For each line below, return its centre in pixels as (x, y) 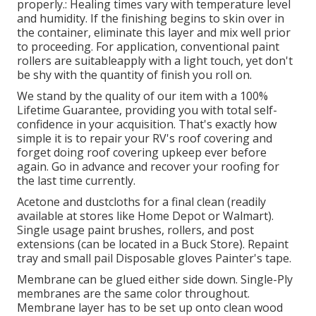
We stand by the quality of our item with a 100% (142, 96)
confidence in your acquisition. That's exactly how (147, 124)
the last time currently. (76, 181)
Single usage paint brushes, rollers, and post (135, 230)
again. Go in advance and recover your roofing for (148, 167)
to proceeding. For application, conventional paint (148, 47)
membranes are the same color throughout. (133, 294)
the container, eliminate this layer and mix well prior (154, 33)
